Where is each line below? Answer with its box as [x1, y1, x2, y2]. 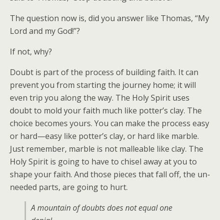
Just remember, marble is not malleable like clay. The [10, 143, 203, 154]
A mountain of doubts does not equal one [31, 202, 172, 213]
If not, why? [10, 46, 52, 57]
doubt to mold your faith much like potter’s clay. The [10, 105, 202, 116]
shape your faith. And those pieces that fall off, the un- [10, 169, 210, 180]
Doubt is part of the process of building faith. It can [10, 67, 198, 78]
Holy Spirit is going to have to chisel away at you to [10, 156, 197, 167]
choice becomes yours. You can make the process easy [10, 118, 209, 129]
